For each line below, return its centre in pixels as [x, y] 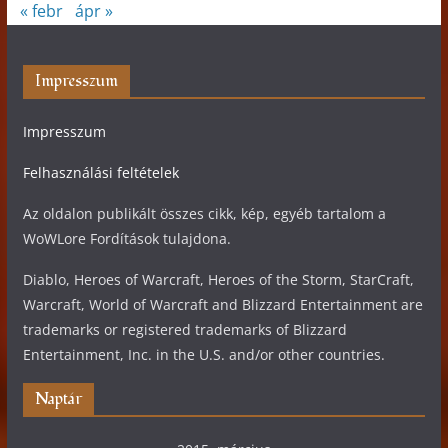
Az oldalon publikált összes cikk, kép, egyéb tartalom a [204, 213]
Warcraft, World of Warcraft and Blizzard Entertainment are [222, 304]
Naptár [58, 398]
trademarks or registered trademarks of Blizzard [184, 329]
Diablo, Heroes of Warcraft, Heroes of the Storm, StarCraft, [218, 279]
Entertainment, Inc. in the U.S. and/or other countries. [203, 354]
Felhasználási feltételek [100, 172]
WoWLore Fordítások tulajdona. [126, 238]
